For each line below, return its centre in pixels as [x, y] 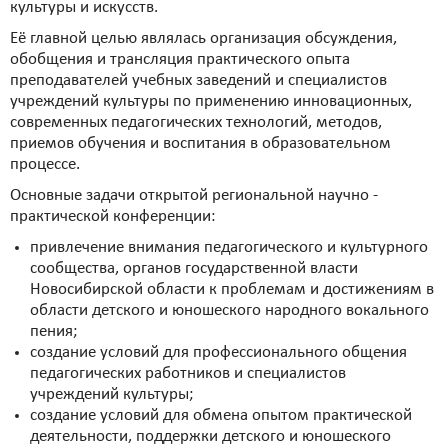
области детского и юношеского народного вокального [229, 311]
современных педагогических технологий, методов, [196, 123]
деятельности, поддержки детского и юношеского [210, 437]
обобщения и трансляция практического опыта [180, 60]
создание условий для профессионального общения [218, 353]
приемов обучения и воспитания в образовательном [200, 144]
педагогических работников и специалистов [188, 374]
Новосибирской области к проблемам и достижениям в [232, 290]
